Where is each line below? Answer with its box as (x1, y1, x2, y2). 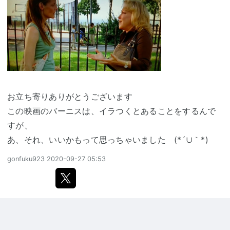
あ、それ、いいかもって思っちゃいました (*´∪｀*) (7, 134, 208, 145)
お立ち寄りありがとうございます (7, 91, 132, 102)
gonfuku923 (7, 155, 45, 163)
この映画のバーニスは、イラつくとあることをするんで (7, 105, 216, 116)
